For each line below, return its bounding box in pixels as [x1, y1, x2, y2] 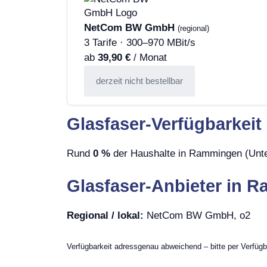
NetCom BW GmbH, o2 [144, 210, 250, 222]
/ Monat [131, 51, 167, 63]
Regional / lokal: [67, 210, 144, 222]
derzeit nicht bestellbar [96, 75, 183, 86]
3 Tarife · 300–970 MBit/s [84, 36, 195, 48]
